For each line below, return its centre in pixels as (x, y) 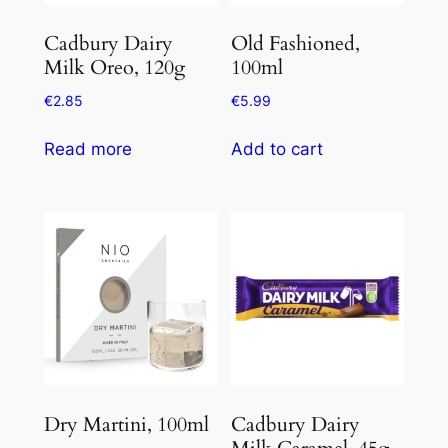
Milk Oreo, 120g (114, 68)
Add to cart (277, 149)
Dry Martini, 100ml (126, 424)
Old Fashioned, (296, 44)
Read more (87, 149)
